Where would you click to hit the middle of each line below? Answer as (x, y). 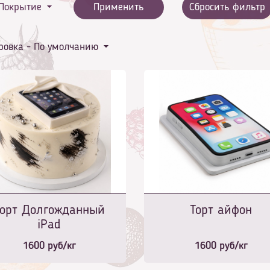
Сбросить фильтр (227, 8)
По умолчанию (66, 47)
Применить (118, 8)
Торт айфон (221, 211)
